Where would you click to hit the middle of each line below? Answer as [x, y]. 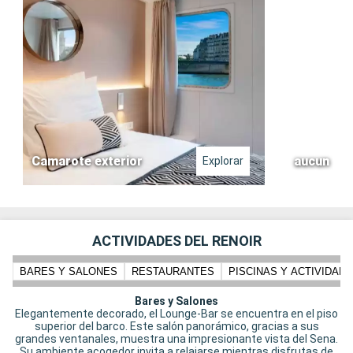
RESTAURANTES [173, 271]
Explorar [223, 161]
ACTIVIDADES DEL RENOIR [176, 241]
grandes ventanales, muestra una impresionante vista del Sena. [176, 339]
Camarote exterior [87, 162]
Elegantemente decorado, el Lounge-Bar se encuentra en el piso [176, 314]
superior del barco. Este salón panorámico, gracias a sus [176, 327]
